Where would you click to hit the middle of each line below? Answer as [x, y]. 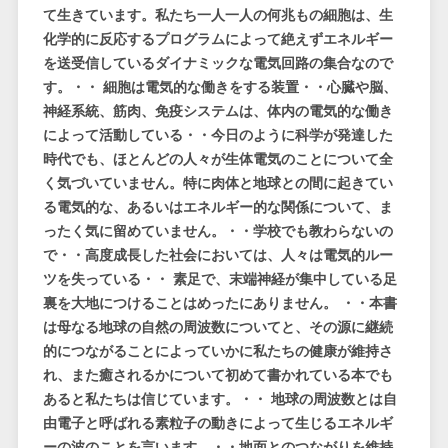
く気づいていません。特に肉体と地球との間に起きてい [217, 183]
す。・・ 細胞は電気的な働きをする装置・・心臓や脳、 [219, 87]
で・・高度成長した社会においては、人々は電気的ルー [217, 255]
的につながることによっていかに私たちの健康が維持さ [217, 351]
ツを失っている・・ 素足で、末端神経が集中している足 [219, 279]
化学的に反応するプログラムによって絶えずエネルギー [217, 39]
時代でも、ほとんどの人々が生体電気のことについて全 [217, 159]
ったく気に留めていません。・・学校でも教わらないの [217, 231]
